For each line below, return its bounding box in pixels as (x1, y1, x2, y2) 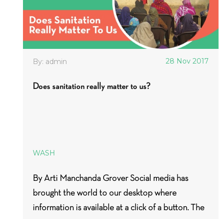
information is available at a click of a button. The (33, 202, 204, 213)
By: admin (33, 57, 67, 66)
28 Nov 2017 (166, 57, 209, 66)
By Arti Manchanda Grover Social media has (33, 173, 188, 183)
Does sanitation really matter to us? (33, 80, 151, 91)
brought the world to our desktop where (33, 187, 176, 198)
